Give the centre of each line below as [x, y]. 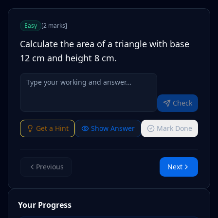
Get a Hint [52, 128]
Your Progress [45, 205]
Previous [50, 167]
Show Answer [113, 128]
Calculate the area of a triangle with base [105, 44]
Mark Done [174, 128]
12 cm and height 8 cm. [68, 58]
